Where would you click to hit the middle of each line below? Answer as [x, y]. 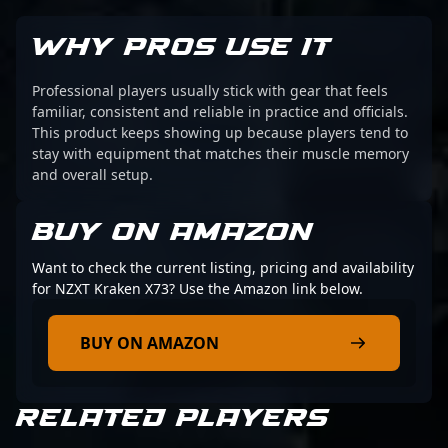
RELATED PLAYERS [172, 418]
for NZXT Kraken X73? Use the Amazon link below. [197, 288]
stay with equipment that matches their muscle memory [220, 153]
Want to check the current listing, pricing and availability [223, 267]
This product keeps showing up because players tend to [220, 132]
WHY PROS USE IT [181, 47]
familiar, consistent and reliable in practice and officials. [220, 111]
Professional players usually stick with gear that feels [210, 90]
